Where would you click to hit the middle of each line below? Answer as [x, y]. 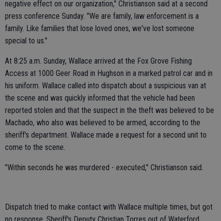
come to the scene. [35, 147]
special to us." [26, 41]
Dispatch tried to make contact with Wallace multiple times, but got [109, 207]
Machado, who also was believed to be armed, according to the [103, 123]
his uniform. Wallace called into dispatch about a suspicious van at [106, 86]
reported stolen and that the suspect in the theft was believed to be [110, 110]
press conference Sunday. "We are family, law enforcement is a [102, 16]
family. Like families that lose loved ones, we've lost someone [100, 28]
